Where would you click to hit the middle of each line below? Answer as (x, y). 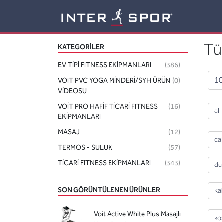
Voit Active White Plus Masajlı (137, 214)
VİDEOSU (72, 91)
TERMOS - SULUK (85, 147)
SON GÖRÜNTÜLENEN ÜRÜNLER (109, 190)
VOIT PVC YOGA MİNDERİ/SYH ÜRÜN (114, 81)
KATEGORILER (81, 47)
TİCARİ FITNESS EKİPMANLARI (104, 163)
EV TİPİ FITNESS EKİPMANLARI (105, 65)
